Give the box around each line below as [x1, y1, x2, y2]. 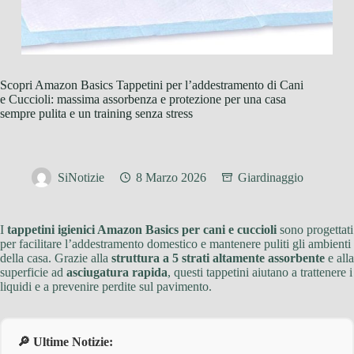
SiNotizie [58, 171, 104, 185]
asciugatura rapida [66, 265, 168, 280]
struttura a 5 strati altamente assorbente [111, 251, 325, 265]
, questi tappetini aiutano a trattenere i [168, 265, 352, 280]
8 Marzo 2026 [136, 171, 206, 185]
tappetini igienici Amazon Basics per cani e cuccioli [7, 223, 277, 237]
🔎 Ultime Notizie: [17, 335, 113, 349]
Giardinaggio [238, 171, 303, 185]
